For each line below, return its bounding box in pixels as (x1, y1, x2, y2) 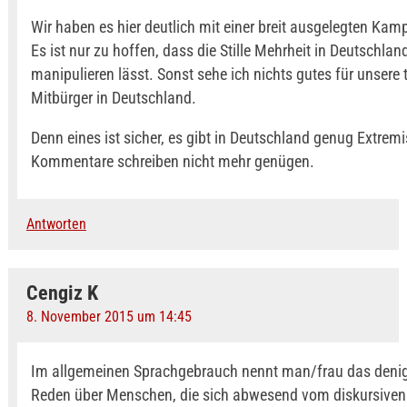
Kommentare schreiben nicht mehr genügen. (30, 152, 314, 171)
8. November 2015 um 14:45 (25, 308, 192, 325)
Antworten (25, 215, 86, 233)
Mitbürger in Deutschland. (30, 88, 196, 107)
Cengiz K (25, 282, 98, 304)
